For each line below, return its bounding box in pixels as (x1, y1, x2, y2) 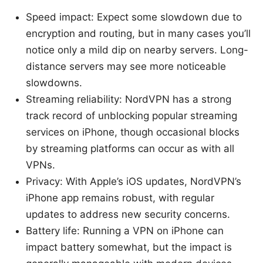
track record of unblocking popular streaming (26, 109, 237, 122)
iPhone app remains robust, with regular (26, 191, 214, 204)
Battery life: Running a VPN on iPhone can (26, 224, 224, 237)
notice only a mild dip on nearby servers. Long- (26, 43, 248, 56)
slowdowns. (26, 76, 82, 89)
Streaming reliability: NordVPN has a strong (26, 93, 231, 105)
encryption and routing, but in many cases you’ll (26, 27, 251, 39)
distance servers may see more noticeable (26, 60, 226, 72)
